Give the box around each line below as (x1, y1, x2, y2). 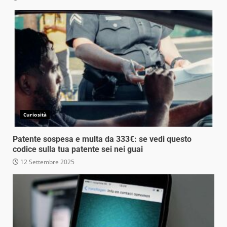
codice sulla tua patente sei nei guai (13, 144, 143, 154)
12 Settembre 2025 (19, 157, 74, 166)
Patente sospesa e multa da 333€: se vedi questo (13, 134, 192, 144)
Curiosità (23, 110, 47, 118)
